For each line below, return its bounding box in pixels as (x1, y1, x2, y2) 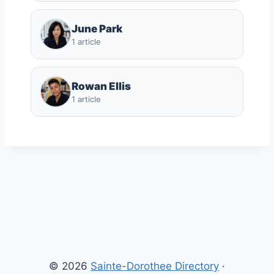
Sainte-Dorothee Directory (91, 259, 219, 272)
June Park (72, 22, 122, 35)
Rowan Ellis (72, 80, 131, 92)
